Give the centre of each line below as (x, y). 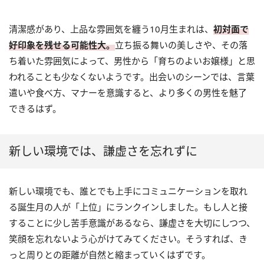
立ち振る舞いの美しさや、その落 (181, 44)
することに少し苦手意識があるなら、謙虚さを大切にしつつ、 (132, 222)
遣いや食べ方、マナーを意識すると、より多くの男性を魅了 (128, 92)
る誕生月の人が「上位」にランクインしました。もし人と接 (128, 207)
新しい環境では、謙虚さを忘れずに (103, 151)
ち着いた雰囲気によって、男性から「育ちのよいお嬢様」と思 (132, 60)
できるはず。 (35, 108)
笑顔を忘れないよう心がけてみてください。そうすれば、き (128, 238)
